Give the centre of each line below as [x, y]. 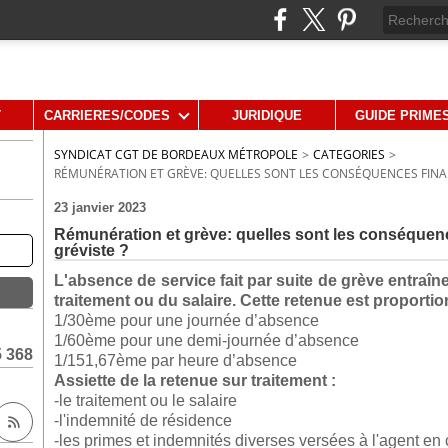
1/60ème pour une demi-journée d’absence [206, 340]
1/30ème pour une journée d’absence [186, 320]
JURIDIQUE [266, 115]
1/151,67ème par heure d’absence [175, 360]
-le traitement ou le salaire [145, 400]
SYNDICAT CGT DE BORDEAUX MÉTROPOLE [176, 154]
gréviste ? [91, 250]
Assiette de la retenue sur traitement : [195, 380]
